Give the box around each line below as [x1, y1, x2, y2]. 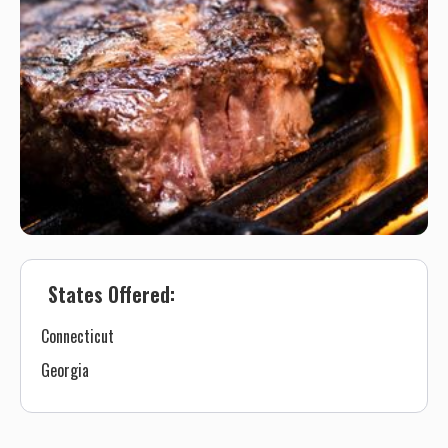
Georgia [41, 357, 89, 382]
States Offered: [48, 278, 175, 309]
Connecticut [41, 323, 114, 348]
